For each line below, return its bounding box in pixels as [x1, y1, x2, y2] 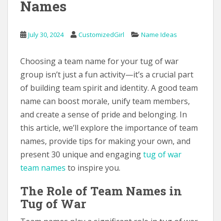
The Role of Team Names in [20, 183, 182, 199]
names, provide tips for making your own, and [20, 135, 190, 147]
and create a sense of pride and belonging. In [20, 109, 187, 120]
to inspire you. [66, 162, 120, 173]
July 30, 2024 [28, 30, 64, 39]
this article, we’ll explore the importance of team [20, 122, 198, 133]
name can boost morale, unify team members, [20, 95, 190, 107]
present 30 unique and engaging [20, 148, 143, 160]
